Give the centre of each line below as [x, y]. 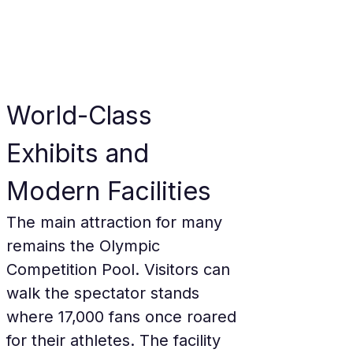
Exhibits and [81, 153]
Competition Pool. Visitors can [121, 269]
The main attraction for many [117, 222]
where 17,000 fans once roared [124, 317]
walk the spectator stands [105, 293]
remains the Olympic [85, 246]
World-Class [83, 115]
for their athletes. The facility [116, 340]
